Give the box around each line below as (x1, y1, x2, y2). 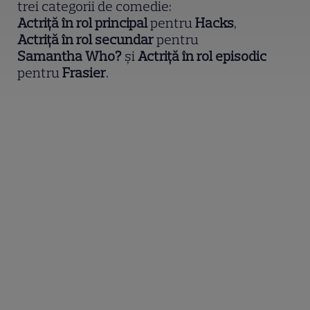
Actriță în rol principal (17, 15, 148, 32)
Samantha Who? (17, 48, 122, 65)
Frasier (62, 64, 107, 82)
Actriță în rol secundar (17, 31, 154, 48)
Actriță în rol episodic (138, 48, 267, 65)
